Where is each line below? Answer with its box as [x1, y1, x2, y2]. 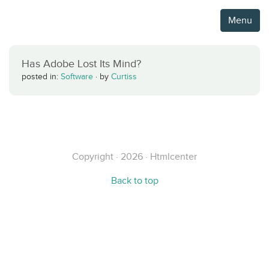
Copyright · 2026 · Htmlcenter [72, 151, 197, 162]
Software [61, 72, 93, 81]
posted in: [22, 72, 61, 81]
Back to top [110, 175, 159, 186]
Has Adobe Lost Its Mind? [22, 58, 141, 70]
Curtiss [111, 72, 137, 81]
